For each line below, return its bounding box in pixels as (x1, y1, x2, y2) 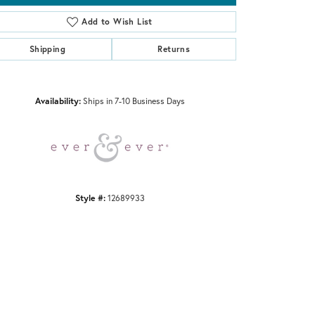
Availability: (34, 94, 81, 106)
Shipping (29, 43, 65, 54)
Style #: (75, 191, 105, 203)
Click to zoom (155, 72, 206, 84)
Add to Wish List (82, 15, 153, 27)
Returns (157, 43, 191, 54)
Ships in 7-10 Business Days (82, 94, 185, 106)
